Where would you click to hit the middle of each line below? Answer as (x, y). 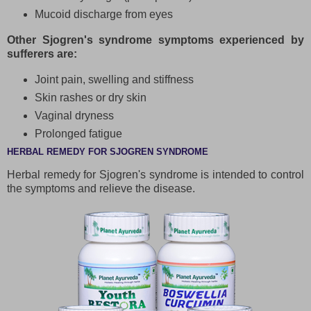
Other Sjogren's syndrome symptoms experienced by (155, 40)
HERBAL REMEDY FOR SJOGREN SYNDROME (108, 152)
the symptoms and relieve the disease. (101, 189)
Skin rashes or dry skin (90, 97)
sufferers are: (42, 53)
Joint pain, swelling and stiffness (114, 79)
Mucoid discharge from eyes (103, 14)
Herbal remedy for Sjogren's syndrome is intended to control (155, 175)
